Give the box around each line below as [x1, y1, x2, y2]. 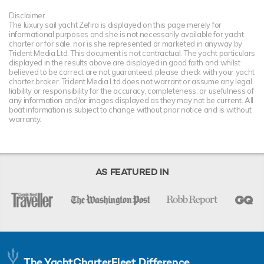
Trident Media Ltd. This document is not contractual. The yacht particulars [9, 48, 255, 58]
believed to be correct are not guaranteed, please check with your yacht [9, 67, 255, 77]
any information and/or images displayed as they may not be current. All [9, 95, 253, 105]
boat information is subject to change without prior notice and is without [9, 105, 252, 114]
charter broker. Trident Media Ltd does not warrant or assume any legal [9, 77, 252, 86]
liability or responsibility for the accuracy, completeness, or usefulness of [9, 86, 254, 95]
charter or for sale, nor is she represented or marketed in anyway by [9, 39, 242, 48]
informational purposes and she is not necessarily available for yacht [9, 29, 244, 39]
